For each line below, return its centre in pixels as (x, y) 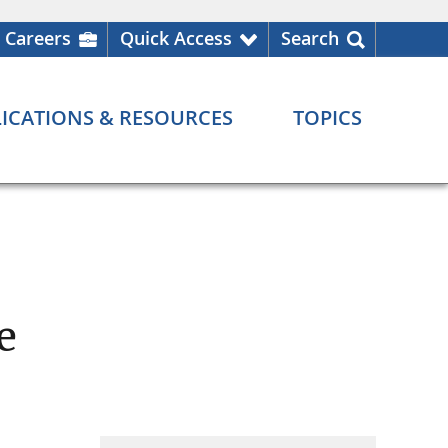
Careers (38, 38)
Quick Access (176, 38)
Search (310, 38)
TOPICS (327, 118)
